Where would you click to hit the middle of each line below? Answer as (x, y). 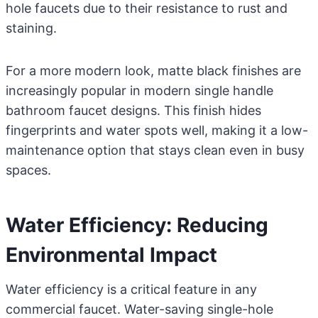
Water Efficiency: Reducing (137, 225)
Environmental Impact (111, 255)
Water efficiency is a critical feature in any (131, 289)
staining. (31, 28)
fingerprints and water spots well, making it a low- (157, 130)
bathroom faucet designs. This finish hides (133, 110)
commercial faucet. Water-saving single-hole (139, 309)
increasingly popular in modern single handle (139, 91)
